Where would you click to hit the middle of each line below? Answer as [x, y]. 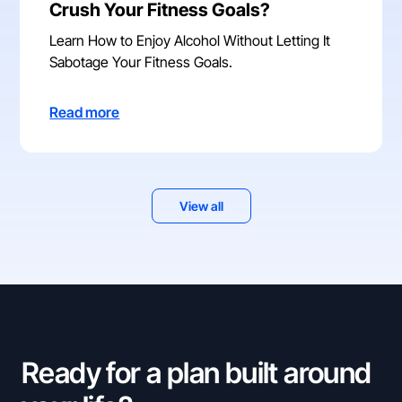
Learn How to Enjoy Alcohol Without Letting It [190, 40]
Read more [85, 112]
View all [201, 205]
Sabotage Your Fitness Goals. [141, 61]
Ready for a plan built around [197, 372]
